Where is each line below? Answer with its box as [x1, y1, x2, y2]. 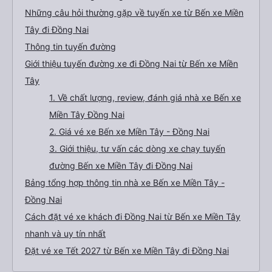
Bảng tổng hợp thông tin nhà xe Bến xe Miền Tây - [25, 177, 225, 188]
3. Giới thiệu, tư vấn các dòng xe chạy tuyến [49, 143, 225, 154]
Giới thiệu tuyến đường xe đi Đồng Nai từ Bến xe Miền [25, 58, 238, 69]
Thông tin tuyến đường [25, 41, 116, 52]
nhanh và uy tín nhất [25, 228, 106, 239]
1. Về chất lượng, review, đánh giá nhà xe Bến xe [49, 92, 241, 103]
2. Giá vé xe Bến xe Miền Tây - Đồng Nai [49, 126, 209, 137]
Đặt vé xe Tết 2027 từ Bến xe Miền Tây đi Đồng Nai [25, 245, 229, 256]
